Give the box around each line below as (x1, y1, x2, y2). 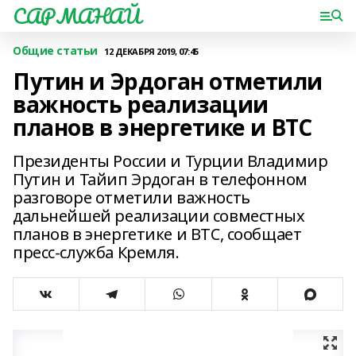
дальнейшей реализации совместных (13, 205, 305, 226)
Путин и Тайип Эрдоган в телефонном (13, 168, 308, 190)
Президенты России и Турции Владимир (13, 150, 328, 172)
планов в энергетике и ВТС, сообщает (13, 223, 302, 245)
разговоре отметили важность (13, 187, 250, 208)
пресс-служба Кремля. (13, 242, 180, 263)
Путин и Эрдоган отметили (13, 66, 323, 96)
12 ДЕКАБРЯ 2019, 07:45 (103, 44, 199, 57)
